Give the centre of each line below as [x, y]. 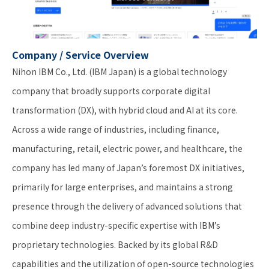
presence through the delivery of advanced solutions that [127, 206]
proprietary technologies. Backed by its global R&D [115, 244]
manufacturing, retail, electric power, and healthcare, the [127, 148]
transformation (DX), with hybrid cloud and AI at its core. [125, 110]
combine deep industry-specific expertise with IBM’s [116, 225]
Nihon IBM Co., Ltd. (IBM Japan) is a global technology [119, 71]
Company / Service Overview [80, 54]
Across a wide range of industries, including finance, [116, 129]
